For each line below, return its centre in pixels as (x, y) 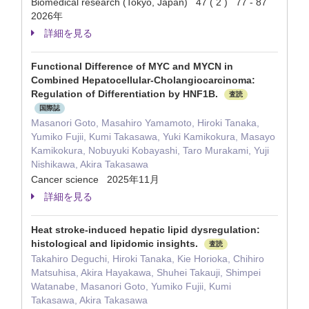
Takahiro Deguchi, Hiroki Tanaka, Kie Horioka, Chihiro (148, 259)
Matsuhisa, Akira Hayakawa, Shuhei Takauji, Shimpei (146, 272)
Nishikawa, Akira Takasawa (90, 164)
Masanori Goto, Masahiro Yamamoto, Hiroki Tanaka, (145, 123)
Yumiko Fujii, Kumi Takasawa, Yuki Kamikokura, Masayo (153, 137)
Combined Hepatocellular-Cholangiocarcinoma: (143, 80)
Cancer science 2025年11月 (95, 179)
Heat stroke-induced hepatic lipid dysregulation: (146, 230)
